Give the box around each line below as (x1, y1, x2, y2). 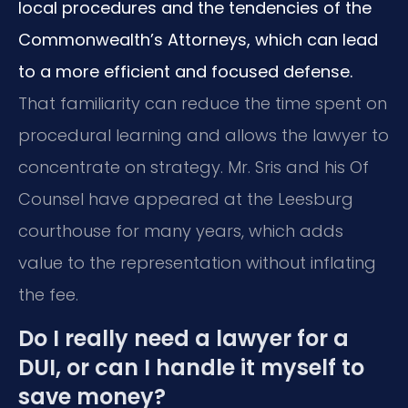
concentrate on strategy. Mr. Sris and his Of (18, 156, 369, 179)
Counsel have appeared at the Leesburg (18, 188, 353, 211)
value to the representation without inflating (18, 251, 376, 275)
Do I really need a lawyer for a (18, 322, 349, 353)
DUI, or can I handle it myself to (18, 352, 364, 382)
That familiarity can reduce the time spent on (18, 92, 387, 116)
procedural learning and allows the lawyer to (18, 124, 389, 148)
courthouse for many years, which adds (18, 219, 343, 243)
